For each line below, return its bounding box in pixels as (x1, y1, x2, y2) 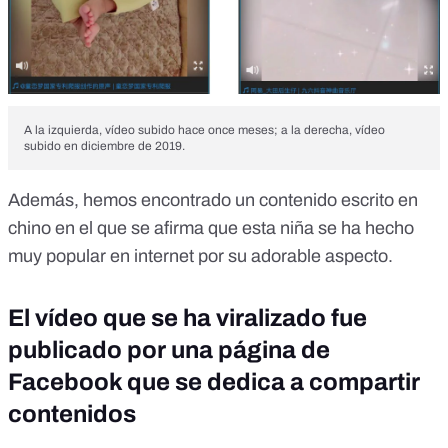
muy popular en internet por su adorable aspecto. (8, 245, 393, 266)
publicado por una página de (8, 336, 330, 363)
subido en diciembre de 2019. (24, 138, 185, 153)
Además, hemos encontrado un (8, 189, 259, 210)
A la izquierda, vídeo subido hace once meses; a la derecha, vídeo (24, 122, 385, 137)
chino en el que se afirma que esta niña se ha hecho (8, 217, 414, 238)
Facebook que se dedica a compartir (8, 368, 420, 395)
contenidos (8, 400, 136, 427)
